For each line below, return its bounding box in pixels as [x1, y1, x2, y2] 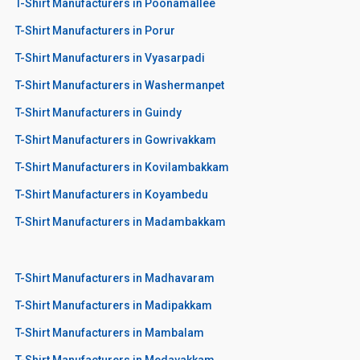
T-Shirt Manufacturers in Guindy [15, 105, 182, 119]
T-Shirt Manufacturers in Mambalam [15, 325, 204, 339]
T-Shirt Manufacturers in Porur [15, 23, 175, 37]
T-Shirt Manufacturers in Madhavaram [15, 271, 215, 284]
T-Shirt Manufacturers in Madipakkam [15, 298, 212, 312]
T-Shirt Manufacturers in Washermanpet [15, 78, 224, 92]
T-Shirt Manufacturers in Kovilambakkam [15, 160, 229, 174]
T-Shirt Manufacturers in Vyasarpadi [15, 51, 205, 64]
